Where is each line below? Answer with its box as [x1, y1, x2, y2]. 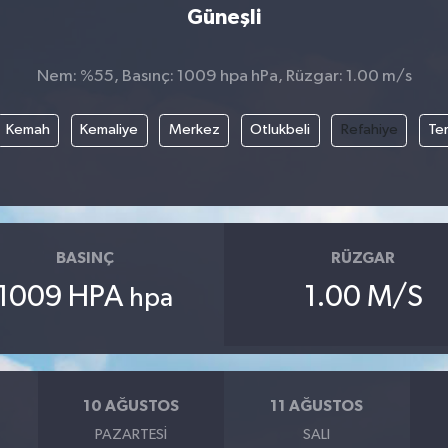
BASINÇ [55, 249, 114, 266]
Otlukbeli [250, 122, 311, 138]
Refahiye [340, 122, 398, 138]
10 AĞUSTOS [83, 397, 180, 414]
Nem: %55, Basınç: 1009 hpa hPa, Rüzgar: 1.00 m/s [36, 67, 412, 85]
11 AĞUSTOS [270, 397, 364, 414]
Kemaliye [80, 122, 139, 138]
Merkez [168, 122, 220, 138]
